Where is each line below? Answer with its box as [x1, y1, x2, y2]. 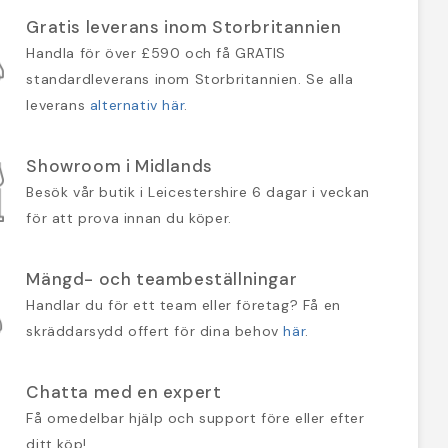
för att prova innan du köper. [26, 208, 232, 227]
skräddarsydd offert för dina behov [26, 321, 284, 340]
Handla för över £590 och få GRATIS [26, 43, 286, 62]
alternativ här [89, 95, 185, 114]
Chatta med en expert [26, 380, 222, 403]
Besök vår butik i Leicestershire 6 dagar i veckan [26, 182, 370, 201]
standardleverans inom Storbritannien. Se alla [26, 69, 354, 88]
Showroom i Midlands [26, 154, 213, 177]
